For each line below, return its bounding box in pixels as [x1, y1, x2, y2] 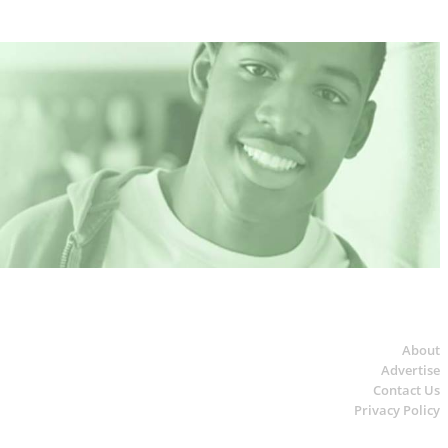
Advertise [381, 360, 440, 379]
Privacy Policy [354, 400, 440, 419]
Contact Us [373, 380, 440, 399]
